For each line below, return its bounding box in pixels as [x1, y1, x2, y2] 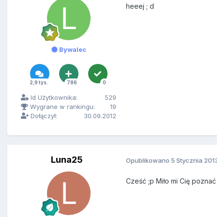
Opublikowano [126, 156, 171, 164]
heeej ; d [126, 2, 154, 11]
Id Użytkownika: [29, 93, 77, 102]
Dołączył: [29, 112, 57, 120]
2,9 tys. [29, 79, 48, 86]
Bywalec [57, 46, 86, 54]
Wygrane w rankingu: [28, 103, 95, 111]
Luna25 [50, 155, 83, 165]
